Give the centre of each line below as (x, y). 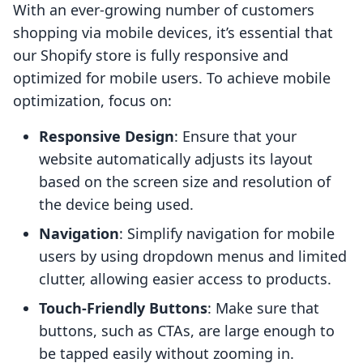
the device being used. (116, 205)
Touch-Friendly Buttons (123, 308)
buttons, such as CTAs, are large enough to (187, 331)
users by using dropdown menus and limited (193, 256)
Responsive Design (107, 137)
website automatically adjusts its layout (176, 159)
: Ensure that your (235, 137)
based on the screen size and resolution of (185, 182)
